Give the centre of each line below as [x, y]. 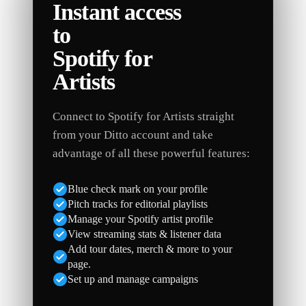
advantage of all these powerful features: [151, 153]
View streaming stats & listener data [144, 234]
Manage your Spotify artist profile [140, 219]
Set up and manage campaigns [133, 279]
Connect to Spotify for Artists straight [143, 116]
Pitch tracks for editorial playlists [138, 204]
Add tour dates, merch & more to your [150, 249]
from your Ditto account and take [133, 135]
